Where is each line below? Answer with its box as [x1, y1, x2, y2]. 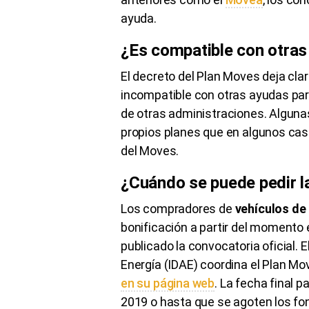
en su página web [121, 275, 215, 290]
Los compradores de [121, 201, 235, 216]
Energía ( [121, 257, 168, 272]
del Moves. [121, 143, 179, 158]
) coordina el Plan [193, 257, 289, 272]
